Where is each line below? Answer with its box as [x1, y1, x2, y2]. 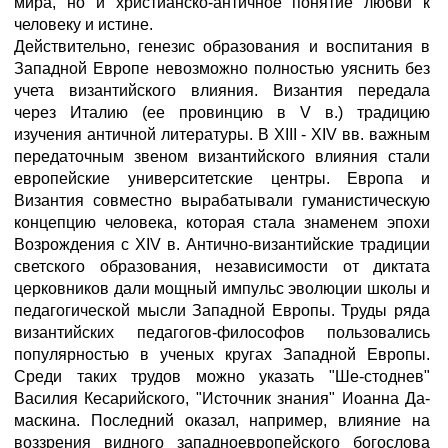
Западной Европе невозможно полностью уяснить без [14, 60, 430, 77]
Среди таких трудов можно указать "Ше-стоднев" [14, 368, 430, 385]
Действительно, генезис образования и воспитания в [14, 38, 430, 55]
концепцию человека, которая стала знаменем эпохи [14, 214, 430, 231]
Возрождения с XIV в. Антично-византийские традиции [14, 236, 430, 253]
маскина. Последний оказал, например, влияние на [14, 412, 430, 429]
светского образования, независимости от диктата [14, 258, 430, 275]
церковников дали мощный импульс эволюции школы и [14, 280, 430, 297]
